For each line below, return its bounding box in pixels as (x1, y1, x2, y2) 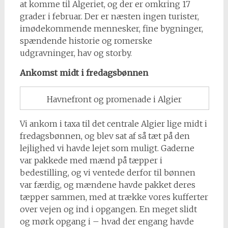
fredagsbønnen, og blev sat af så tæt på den (19, 131, 190, 141)
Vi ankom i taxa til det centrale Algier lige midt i (19, 119, 207, 129)
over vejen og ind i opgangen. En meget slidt (19, 204, 197, 215)
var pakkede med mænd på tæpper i (19, 155, 162, 166)
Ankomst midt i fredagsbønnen (19, 67, 148, 78)
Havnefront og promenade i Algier (47, 94, 182, 105)
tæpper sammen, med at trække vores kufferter (19, 192, 208, 203)
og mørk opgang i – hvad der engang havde (19, 216, 194, 227)
